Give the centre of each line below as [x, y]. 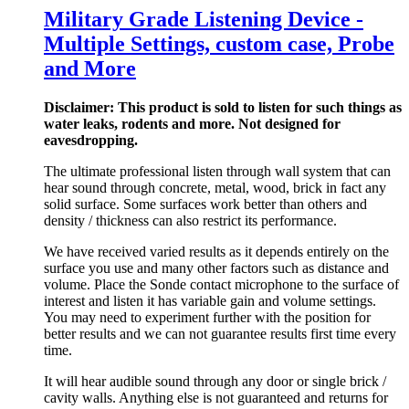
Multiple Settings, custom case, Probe [219, 43]
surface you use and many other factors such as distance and [216, 267]
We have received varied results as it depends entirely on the [216, 251]
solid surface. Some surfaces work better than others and [205, 204]
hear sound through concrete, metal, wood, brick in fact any [215, 187]
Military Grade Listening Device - [204, 19]
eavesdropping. [91, 140]
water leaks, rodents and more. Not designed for [192, 123]
